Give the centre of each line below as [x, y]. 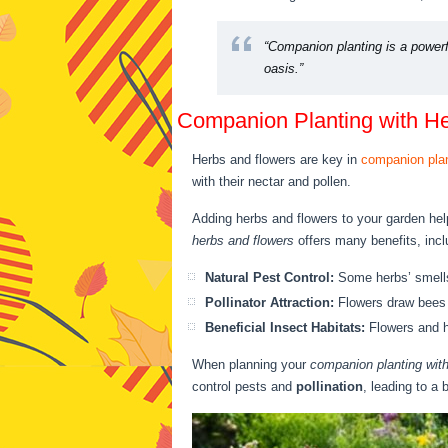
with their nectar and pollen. [271, 181]
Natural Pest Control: [269, 277]
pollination [329, 386]
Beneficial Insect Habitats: [285, 327]
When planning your [251, 364]
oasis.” [283, 68]
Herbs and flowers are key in [276, 159]
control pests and [244, 386]
